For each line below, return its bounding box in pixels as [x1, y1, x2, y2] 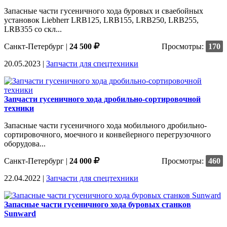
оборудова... [4, 139, 46, 148]
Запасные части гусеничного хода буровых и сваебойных [4, 6, 203, 15]
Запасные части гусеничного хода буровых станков [4, 200, 191, 209]
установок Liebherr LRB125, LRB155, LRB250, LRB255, [4, 15, 199, 24]
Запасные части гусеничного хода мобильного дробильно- [4, 121, 207, 130]
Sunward [4, 209, 36, 218]
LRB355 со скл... [4, 24, 62, 33]
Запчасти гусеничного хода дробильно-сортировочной [4, 94, 201, 103]
